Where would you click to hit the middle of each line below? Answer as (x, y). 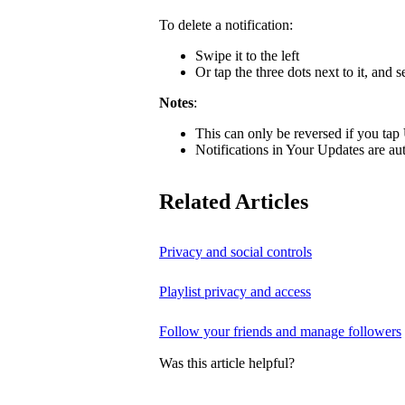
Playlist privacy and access (235, 292)
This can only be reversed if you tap (299, 133)
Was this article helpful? (227, 363)
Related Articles (234, 202)
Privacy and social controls (235, 252)
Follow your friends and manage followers (280, 332)
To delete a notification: (226, 24)
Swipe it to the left (247, 55)
